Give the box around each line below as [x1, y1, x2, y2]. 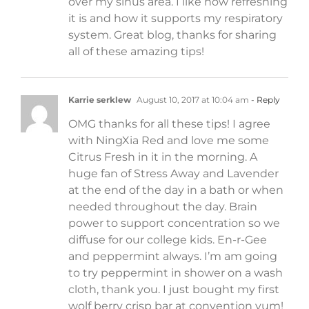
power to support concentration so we [68, 217, 280, 230]
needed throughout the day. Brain [68, 200, 257, 214]
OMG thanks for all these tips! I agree [68, 117, 270, 131]
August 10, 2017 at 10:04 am [134, 94, 249, 106]
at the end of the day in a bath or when [68, 183, 283, 197]
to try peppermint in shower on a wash [68, 266, 283, 280]
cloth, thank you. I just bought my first [68, 283, 279, 297]
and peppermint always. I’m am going [68, 250, 277, 263]
